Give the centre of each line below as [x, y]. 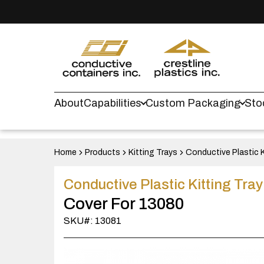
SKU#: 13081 [93, 221]
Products [103, 152]
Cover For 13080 [124, 204]
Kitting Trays [153, 152]
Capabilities [113, 103]
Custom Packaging [193, 103]
